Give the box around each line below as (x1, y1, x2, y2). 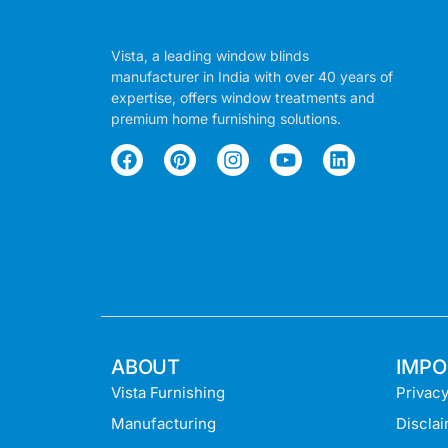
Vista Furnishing (110, 383, 225, 403)
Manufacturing (110, 414, 216, 434)
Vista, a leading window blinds (110, 47, 309, 65)
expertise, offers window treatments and (110, 89, 375, 107)
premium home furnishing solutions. (110, 110, 341, 128)
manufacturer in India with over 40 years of (110, 68, 393, 86)
